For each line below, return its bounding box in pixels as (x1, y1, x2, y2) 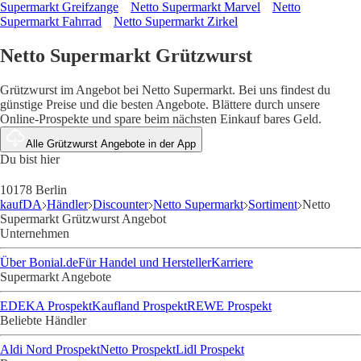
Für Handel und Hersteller (78, 255, 211, 270)
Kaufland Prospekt (92, 299, 187, 313)
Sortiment (248, 197, 297, 212)
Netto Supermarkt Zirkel (114, 15, 238, 29)
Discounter (93, 197, 148, 212)
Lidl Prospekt (176, 342, 244, 357)
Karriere (211, 255, 253, 270)
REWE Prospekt (187, 299, 272, 313)
